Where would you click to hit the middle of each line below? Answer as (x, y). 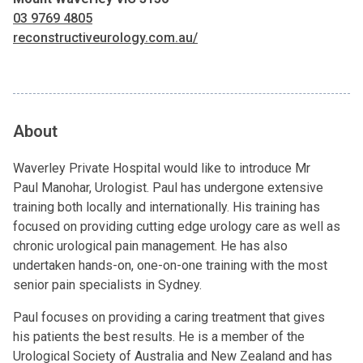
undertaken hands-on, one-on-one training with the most (170, 265)
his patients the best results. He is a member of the (159, 337)
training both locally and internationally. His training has (167, 207)
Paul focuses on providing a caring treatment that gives (169, 317)
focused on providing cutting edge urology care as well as (177, 226)
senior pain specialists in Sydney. (107, 285)
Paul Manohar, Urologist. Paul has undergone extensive (168, 188)
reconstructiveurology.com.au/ (105, 38)
